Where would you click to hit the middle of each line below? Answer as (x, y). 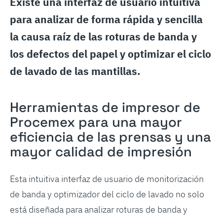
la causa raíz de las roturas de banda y (103, 36)
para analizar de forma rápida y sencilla (106, 19)
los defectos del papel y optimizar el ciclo (110, 54)
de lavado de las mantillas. (75, 71)
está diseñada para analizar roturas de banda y (98, 209)
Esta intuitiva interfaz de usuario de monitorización (107, 179)
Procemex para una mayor (96, 122)
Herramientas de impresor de (105, 107)
